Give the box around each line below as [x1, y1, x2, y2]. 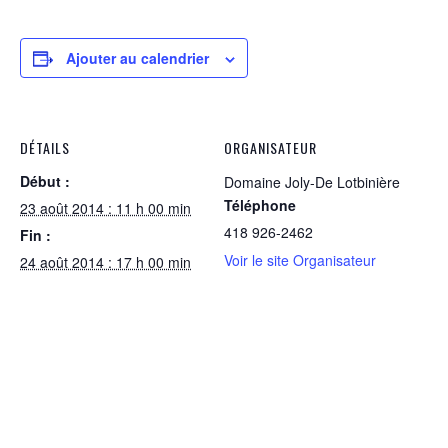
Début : [20, 171, 70, 191]
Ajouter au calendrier [66, 48, 209, 68]
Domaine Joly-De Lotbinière [224, 172, 400, 192]
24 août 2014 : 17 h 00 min [20, 252, 191, 272]
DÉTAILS [20, 137, 70, 158]
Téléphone [224, 195, 296, 215]
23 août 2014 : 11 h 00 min [20, 198, 191, 218]
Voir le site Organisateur [224, 250, 376, 270]
